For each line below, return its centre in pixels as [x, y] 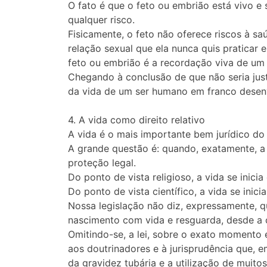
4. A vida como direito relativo [136, 120]
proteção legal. [102, 163]
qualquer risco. [101, 20]
